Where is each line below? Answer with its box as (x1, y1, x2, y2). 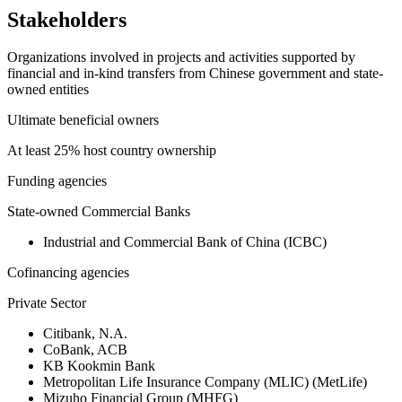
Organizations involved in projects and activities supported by (7, 49, 355, 66)
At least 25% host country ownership (7, 143, 216, 159)
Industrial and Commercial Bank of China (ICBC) (43, 234, 327, 250)
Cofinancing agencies (7, 265, 129, 281)
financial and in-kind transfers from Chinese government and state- (7, 66, 383, 82)
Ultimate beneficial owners (7, 112, 159, 128)
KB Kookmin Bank (43, 358, 155, 374)
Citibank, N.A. (43, 326, 127, 342)
